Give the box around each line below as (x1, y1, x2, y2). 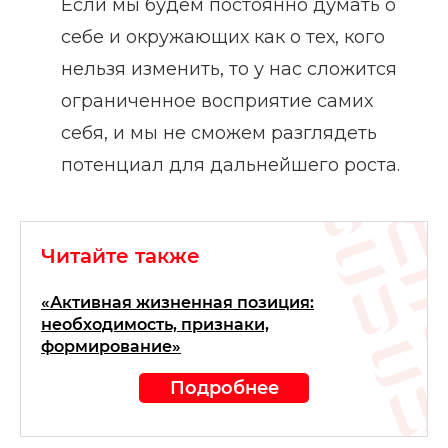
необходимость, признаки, (41, 314, 269, 334)
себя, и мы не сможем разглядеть (61, 121, 377, 144)
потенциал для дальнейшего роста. (61, 153, 400, 176)
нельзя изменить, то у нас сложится (61, 57, 397, 80)
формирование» (41, 336, 181, 356)
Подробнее (169, 376, 279, 398)
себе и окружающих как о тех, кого (61, 25, 385, 48)
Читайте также (41, 243, 200, 268)
